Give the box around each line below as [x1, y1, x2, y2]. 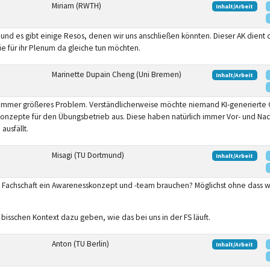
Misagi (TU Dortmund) [51, 149, 124, 160]
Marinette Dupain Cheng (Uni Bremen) [51, 69, 181, 80]
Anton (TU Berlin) [51, 238, 109, 249]
